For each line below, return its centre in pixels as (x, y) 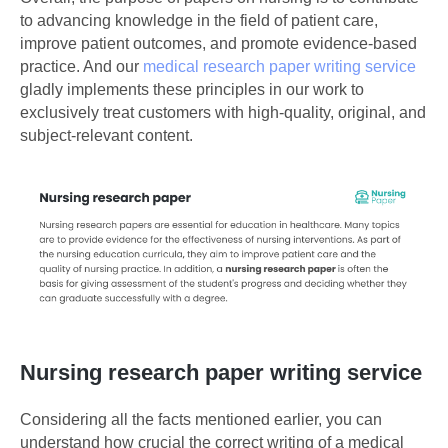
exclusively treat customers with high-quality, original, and (223, 112)
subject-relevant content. (106, 135)
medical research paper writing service (279, 66)
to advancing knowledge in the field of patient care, (199, 20)
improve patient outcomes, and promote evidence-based (218, 43)
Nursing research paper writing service (221, 373)
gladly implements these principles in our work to (192, 89)
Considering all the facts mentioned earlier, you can (201, 420)
